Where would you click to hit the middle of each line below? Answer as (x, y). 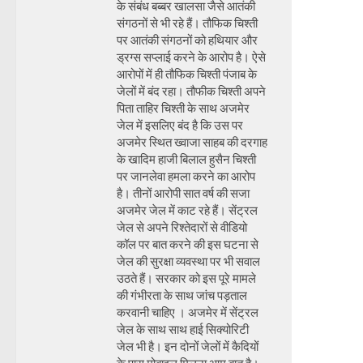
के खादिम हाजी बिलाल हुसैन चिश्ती (186, 159)
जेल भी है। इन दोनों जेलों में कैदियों (188, 346)
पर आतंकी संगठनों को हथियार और (187, 40)
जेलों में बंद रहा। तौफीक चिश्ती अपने (191, 91)
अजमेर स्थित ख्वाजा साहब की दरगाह (192, 142)
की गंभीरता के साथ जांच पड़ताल (182, 295)
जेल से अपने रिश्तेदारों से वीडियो (182, 227)
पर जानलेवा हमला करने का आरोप (186, 176)
